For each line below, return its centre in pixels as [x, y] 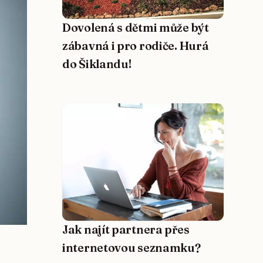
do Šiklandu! [97, 64]
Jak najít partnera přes [126, 230]
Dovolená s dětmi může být [136, 28]
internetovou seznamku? [131, 248]
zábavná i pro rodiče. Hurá [136, 46]
